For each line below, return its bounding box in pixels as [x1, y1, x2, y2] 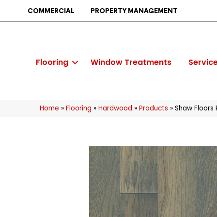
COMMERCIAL [28, 6, 75, 15]
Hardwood [98, 104, 132, 113]
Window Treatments [91, 56, 171, 68]
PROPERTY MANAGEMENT [91, 6, 178, 15]
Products [139, 104, 168, 113]
